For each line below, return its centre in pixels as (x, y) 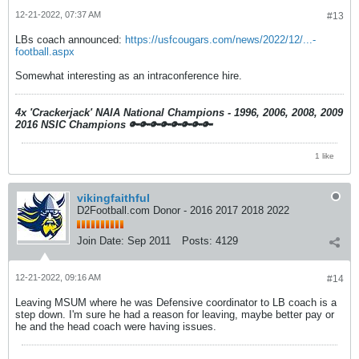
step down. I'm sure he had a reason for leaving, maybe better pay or (175, 314)
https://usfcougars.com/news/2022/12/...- (220, 40)
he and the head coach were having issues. (116, 326)
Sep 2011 (149, 240)
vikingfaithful (113, 198)
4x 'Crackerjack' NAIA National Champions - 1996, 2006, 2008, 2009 (179, 113)
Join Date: (101, 240)
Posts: (197, 240)
